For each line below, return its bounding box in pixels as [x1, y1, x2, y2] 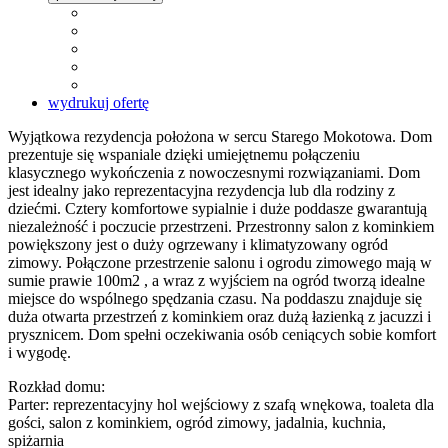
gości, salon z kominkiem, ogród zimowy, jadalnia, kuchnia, [8, 414, 386, 432]
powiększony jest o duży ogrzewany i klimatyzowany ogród [8, 236, 388, 254]
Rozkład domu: [8, 378, 105, 396]
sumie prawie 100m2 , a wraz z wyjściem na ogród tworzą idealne [8, 272, 425, 290]
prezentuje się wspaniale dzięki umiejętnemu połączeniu [8, 146, 360, 164]
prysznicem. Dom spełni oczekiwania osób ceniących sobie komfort [8, 326, 436, 344]
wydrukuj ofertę [48, 94, 149, 112]
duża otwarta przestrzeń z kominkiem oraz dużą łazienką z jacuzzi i [8, 308, 431, 326]
